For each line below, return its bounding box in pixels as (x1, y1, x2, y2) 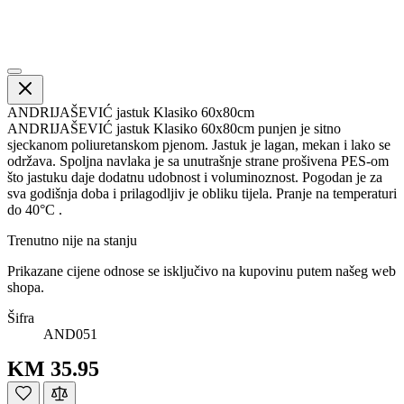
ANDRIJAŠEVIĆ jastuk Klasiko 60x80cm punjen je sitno (7, 120, 341, 136)
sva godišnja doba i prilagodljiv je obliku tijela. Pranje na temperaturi (7, 185, 397, 201)
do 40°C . (7, 201, 62, 217)
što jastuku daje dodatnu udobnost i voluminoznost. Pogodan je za (7, 169, 382, 185)
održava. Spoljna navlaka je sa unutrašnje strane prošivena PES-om (7, 152, 389, 169)
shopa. (7, 279, 44, 295)
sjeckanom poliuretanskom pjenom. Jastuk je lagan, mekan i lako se (7, 136, 390, 152)
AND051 (43, 326, 97, 342)
